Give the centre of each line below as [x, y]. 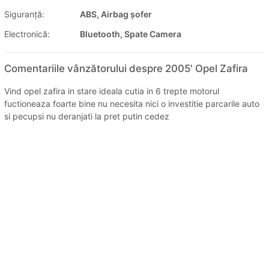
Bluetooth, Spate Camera [131, 34]
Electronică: [27, 34]
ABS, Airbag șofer [116, 14]
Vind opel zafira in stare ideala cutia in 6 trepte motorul [112, 91]
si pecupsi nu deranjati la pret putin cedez [87, 116]
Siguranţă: [24, 14]
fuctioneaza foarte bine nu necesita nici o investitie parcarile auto [132, 104]
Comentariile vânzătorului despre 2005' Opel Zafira [126, 69]
